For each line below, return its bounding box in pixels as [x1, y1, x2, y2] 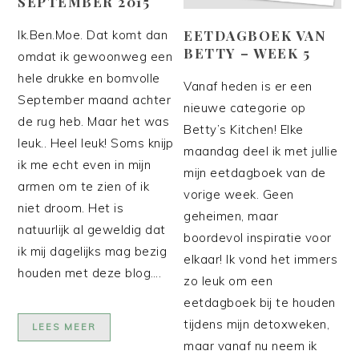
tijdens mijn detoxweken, [184, 316, 330, 332]
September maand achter [18, 92, 171, 108]
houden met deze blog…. [18, 265, 162, 281]
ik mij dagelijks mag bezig [18, 244, 167, 260]
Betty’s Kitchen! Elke [184, 121, 304, 137]
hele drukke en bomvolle [18, 71, 160, 87]
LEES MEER [32, 321, 97, 333]
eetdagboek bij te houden [184, 294, 336, 310]
